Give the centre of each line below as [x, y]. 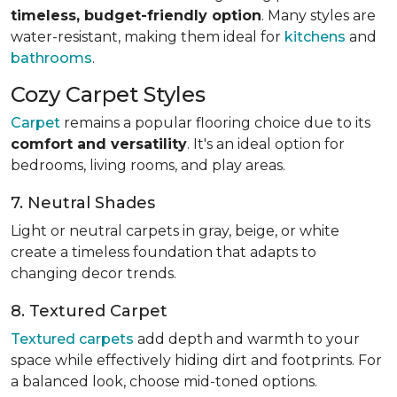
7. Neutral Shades [83, 202]
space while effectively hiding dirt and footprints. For [196, 360]
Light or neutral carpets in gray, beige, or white [175, 230]
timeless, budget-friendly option [136, 15]
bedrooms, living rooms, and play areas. [148, 165]
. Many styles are [319, 15]
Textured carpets [72, 339]
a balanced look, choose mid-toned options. [164, 381]
